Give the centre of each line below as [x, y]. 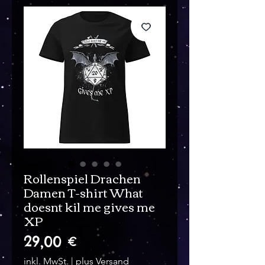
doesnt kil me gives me [89, 206]
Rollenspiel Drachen [82, 178]
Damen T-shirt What [83, 192]
